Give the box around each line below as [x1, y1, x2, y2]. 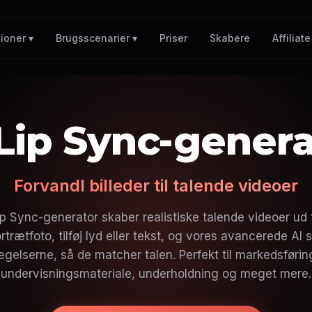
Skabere [210, 31, 251, 44]
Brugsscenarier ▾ [56, 32, 138, 44]
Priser [159, 31, 188, 44]
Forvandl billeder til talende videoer [14, 175, 298, 196]
